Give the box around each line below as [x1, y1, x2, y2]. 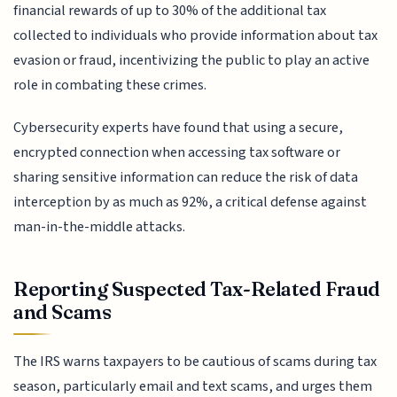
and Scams [13, 299, 112, 324]
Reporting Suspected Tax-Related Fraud [13, 276, 380, 301]
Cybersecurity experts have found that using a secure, [13, 117, 344, 139]
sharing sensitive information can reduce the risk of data [13, 167, 359, 189]
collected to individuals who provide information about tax [13, 24, 378, 46]
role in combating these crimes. [13, 74, 207, 96]
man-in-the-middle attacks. [13, 216, 186, 238]
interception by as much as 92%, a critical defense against [13, 191, 368, 214]
